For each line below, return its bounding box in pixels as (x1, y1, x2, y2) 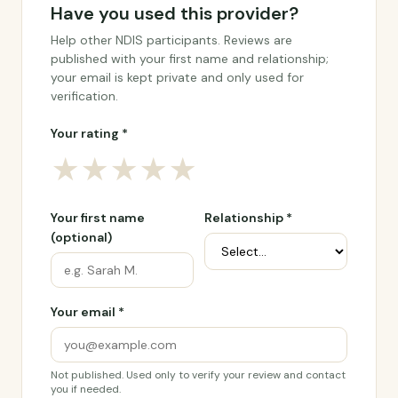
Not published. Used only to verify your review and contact (51, 368, 346, 382)
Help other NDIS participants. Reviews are (51, 32, 292, 48)
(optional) (51, 229, 112, 245)
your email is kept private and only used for (51, 69, 304, 85)
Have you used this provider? (51, 2, 298, 25)
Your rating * (51, 125, 128, 141)
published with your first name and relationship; (51, 51, 329, 67)
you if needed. (51, 382, 121, 396)
